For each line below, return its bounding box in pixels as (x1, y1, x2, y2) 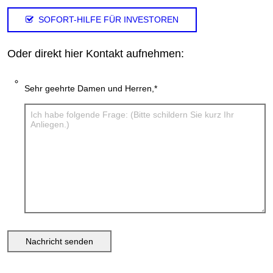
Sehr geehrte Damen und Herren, (24, 83, 155, 93)
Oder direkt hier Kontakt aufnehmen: (7, 48, 185, 60)
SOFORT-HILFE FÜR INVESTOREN (38, 15, 179, 24)
